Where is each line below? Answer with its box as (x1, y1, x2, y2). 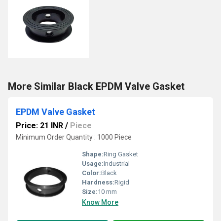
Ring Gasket (104, 150, 138, 158)
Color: (82, 169, 101, 177)
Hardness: (82, 179, 114, 186)
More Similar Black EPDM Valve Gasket (8, 80, 184, 92)
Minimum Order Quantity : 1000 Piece (16, 133, 132, 141)
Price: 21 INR (16, 121, 63, 130)
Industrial (104, 160, 130, 167)
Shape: (82, 150, 104, 158)
